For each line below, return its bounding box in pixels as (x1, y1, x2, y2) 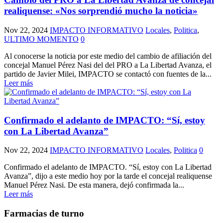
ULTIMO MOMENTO (4, 35, 79, 43)
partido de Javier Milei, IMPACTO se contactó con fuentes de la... (4, 70, 212, 78)
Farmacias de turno (4, 208, 84, 219)
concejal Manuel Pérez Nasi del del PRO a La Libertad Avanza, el (4, 61, 212, 69)
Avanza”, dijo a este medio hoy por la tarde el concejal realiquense (4, 172, 212, 181)
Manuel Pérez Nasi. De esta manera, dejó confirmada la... (4, 181, 184, 190)
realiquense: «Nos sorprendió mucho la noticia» (4, 5, 198, 16)
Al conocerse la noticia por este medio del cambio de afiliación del (4, 52, 212, 60)
